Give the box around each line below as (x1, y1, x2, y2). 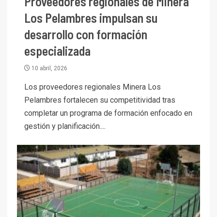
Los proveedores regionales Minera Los (24, 82, 161, 92)
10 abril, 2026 (30, 64, 67, 72)
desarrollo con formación (24, 26, 147, 42)
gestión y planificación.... (24, 121, 106, 131)
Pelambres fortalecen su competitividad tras (24, 95, 175, 105)
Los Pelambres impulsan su (24, 10, 157, 25)
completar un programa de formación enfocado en (24, 108, 192, 118)
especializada (24, 43, 91, 58)
